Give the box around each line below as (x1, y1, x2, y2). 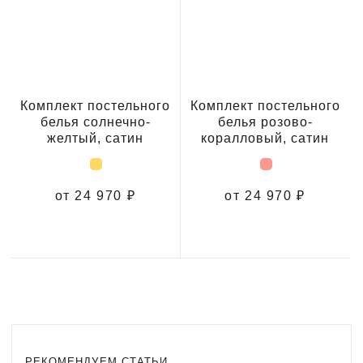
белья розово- (217, 114, 313, 129)
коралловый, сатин (201, 130, 329, 145)
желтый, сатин (47, 130, 143, 145)
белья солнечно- (40, 114, 151, 129)
